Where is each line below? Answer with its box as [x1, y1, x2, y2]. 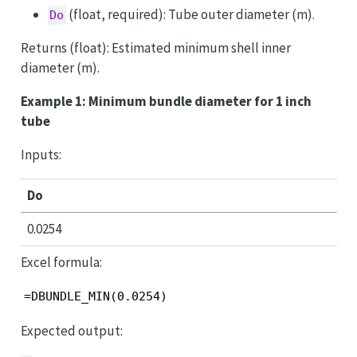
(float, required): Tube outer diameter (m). [66, 5, 316, 23]
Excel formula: [20, 253, 102, 272]
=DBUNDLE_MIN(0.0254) [23, 289, 167, 304]
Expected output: [20, 321, 123, 339]
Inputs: [20, 145, 61, 163]
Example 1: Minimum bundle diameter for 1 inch [20, 92, 312, 110]
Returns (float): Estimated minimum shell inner [20, 38, 291, 57]
